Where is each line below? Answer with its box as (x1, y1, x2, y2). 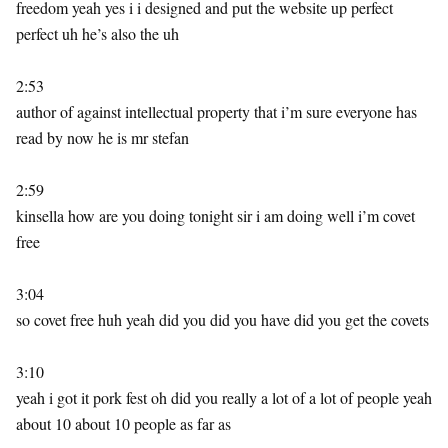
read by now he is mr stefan (16, 127, 189, 148)
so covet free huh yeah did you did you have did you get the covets (16, 309, 429, 330)
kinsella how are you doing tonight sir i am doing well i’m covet (16, 205, 415, 226)
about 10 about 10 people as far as (16, 413, 231, 434)
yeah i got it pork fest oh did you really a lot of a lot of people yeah (16, 387, 432, 408)
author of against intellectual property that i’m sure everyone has (16, 101, 417, 122)
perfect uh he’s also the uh (16, 23, 179, 44)
